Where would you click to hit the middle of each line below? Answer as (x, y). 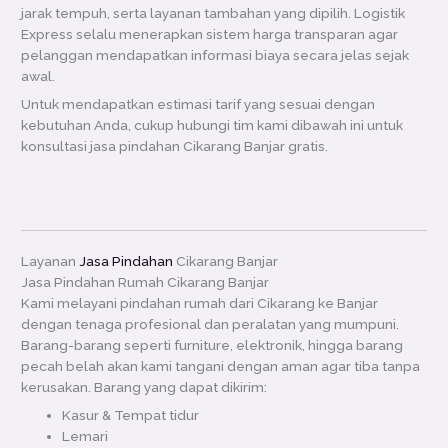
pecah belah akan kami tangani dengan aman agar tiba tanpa (221, 366)
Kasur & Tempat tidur (131, 415)
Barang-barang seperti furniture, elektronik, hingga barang (212, 345)
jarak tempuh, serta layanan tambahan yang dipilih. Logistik (213, 13)
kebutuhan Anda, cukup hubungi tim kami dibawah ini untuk (212, 124)
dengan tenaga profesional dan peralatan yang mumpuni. (210, 324)
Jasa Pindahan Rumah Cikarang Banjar (145, 282)
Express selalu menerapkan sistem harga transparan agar (210, 34)
